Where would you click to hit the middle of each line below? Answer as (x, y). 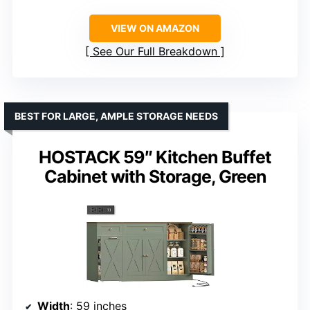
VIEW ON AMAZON (155, 28)
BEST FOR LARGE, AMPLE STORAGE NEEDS (116, 116)
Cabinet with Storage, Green (155, 176)
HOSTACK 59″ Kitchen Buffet (155, 157)
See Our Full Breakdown (155, 51)
